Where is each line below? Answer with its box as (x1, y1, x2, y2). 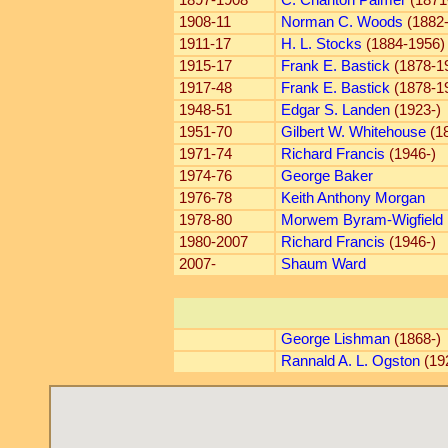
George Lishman (280, 331, 390, 347)
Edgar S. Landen (280, 102, 390, 118)
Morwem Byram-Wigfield (280, 212, 443, 228)
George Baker (280, 168, 373, 184)
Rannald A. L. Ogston (280, 353, 420, 369)
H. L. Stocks (280, 36, 362, 52)
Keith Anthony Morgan (280, 190, 425, 206)
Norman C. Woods (280, 14, 403, 30)
